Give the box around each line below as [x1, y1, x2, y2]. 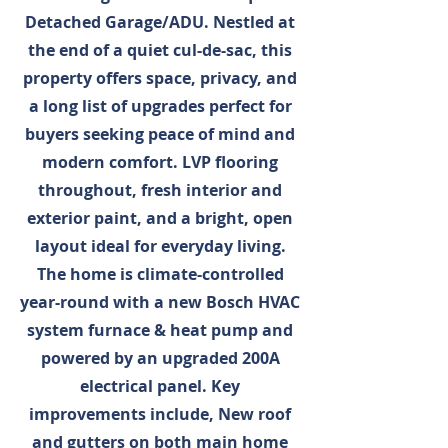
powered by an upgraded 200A [40, 347, 280, 369]
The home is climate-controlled [36, 263, 284, 285]
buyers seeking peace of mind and [25, 123, 295, 145]
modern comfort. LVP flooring [42, 151, 278, 173]
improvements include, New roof [29, 403, 291, 425]
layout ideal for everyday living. [34, 235, 286, 257]
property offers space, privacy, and [23, 67, 297, 89]
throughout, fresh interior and [38, 179, 282, 201]
